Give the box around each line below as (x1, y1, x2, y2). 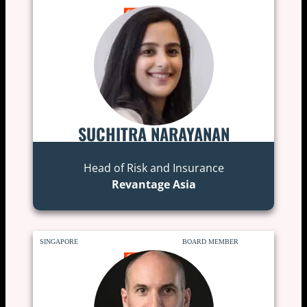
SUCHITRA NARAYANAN (77, 121, 230, 146)
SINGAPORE (39, 237, 78, 245)
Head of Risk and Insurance (83, 160, 224, 175)
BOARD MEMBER (182, 237, 239, 245)
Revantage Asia (111, 176, 196, 192)
